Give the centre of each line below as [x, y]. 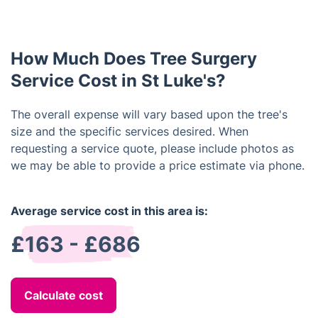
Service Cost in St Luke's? [118, 81]
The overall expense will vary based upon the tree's [149, 114]
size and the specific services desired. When [130, 131]
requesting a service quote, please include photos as [152, 148]
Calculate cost [64, 295]
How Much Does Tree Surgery [134, 59]
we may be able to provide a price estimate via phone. [158, 165]
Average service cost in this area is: [109, 211]
